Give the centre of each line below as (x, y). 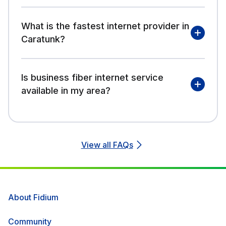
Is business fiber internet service (92, 77)
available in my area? (66, 90)
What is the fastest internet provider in (105, 26)
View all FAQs (107, 145)
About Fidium (33, 197)
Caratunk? (43, 39)
